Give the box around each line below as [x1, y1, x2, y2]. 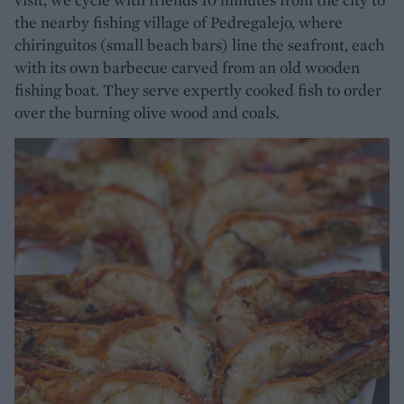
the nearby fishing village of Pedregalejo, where [14, 11, 343, 32]
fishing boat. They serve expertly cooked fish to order [14, 78, 381, 100]
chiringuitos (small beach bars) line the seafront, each [14, 33, 384, 55]
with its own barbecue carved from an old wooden [14, 56, 360, 78]
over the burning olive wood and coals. [14, 101, 283, 123]
